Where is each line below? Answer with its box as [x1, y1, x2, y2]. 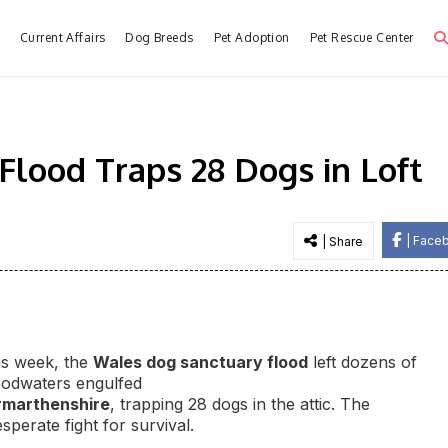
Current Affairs [20, 30, 106, 45]
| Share [322, 234, 363, 249]
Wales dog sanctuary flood [93, 352, 308, 372]
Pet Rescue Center [309, 30, 414, 45]
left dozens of [308, 352, 417, 372]
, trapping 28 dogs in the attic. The [110, 394, 370, 414]
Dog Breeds [125, 30, 194, 45]
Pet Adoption [213, 30, 290, 45]
